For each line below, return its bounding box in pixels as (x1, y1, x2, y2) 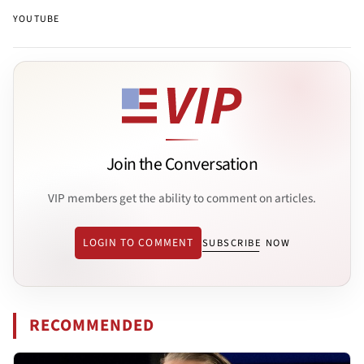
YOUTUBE (13, 12, 60, 27)
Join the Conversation (106, 152, 258, 178)
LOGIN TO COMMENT (82, 235, 193, 251)
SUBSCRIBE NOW (201, 236, 291, 251)
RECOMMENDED (29, 314, 155, 338)
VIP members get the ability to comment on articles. (48, 188, 316, 207)
